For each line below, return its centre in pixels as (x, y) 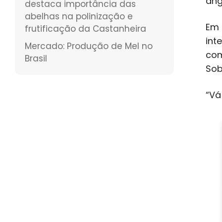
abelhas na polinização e (79, 16)
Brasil (36, 58)
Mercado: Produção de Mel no (89, 46)
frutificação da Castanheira (85, 28)
